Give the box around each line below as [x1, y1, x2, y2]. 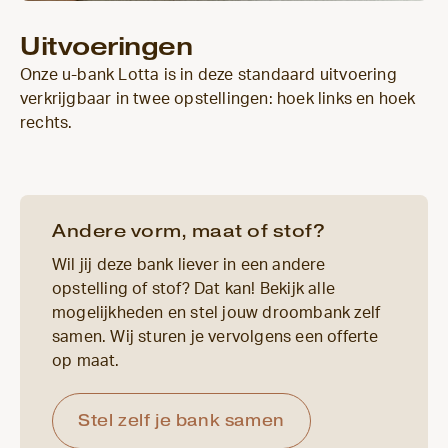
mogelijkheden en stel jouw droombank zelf [52, 304, 381, 321]
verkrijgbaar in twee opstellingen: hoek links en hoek [20, 90, 416, 107]
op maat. [52, 352, 120, 369]
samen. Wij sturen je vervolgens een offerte [52, 328, 379, 345]
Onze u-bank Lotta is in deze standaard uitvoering [20, 66, 397, 83]
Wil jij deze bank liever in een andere [52, 256, 326, 273]
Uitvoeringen [20, 30, 192, 62]
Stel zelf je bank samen [78, 410, 285, 430]
